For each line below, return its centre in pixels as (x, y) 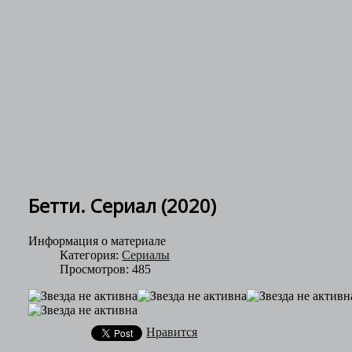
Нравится (172, 332)
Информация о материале (97, 240)
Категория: (91, 255)
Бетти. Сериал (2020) (123, 205)
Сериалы (146, 255)
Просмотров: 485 (106, 269)
